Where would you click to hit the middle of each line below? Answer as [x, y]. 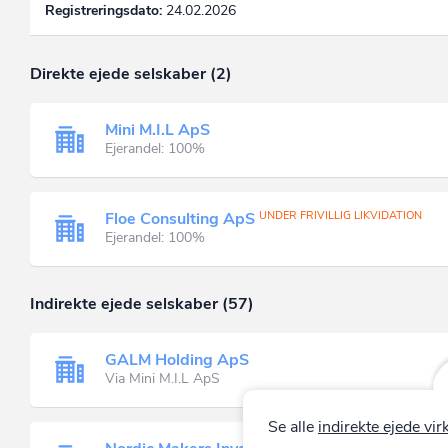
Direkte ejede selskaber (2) [131, 73]
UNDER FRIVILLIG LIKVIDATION [340, 216]
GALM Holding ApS [177, 360]
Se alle [292, 426]
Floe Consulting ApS [180, 219]
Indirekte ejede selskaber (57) [142, 303]
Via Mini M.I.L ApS [162, 379]
